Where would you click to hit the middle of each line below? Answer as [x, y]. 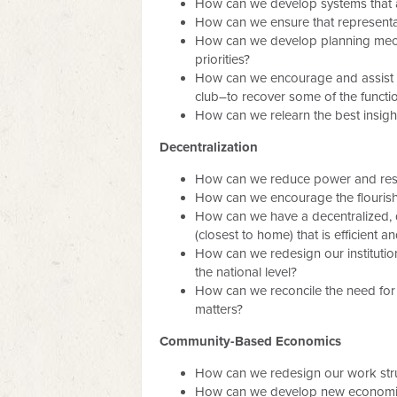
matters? [219, 309]
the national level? [246, 272]
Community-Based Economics [250, 341]
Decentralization [209, 147]
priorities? [222, 59]
